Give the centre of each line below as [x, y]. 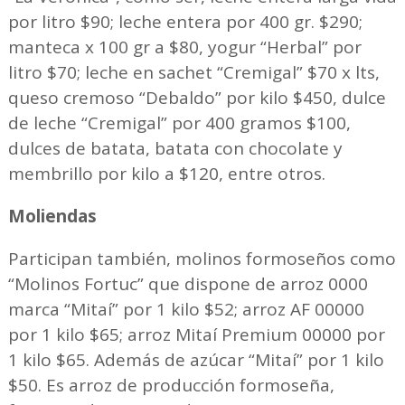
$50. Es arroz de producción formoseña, [171, 385]
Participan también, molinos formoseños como [202, 258]
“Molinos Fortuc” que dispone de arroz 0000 [188, 283]
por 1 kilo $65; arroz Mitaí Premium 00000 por [196, 334]
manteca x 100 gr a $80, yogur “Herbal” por [184, 47]
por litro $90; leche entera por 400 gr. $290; [185, 21]
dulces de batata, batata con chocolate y [175, 148]
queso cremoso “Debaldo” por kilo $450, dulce [197, 97]
